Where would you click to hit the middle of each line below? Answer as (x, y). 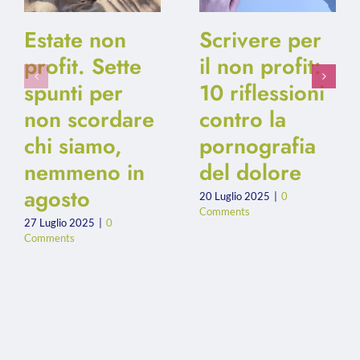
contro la (243, 120)
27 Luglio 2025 (59, 222)
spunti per (74, 93)
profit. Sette (83, 67)
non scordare (89, 120)
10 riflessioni (262, 93)
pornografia (258, 146)
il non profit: (260, 67)
